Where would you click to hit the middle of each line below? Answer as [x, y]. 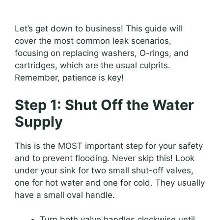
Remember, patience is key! [69, 78]
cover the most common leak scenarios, [93, 41]
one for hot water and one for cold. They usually [110, 182]
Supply [39, 121]
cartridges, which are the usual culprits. [93, 66]
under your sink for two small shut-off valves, [104, 170]
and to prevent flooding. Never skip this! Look [105, 158]
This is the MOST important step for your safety [109, 146]
